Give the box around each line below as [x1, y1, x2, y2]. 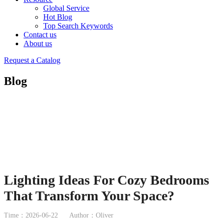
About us [24, 39, 52, 48]
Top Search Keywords [43, 22, 113, 30]
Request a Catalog [4, 56, 60, 64]
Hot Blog [43, 13, 72, 21]
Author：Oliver [69, 211, 113, 219]
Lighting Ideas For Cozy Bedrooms [4, 172, 209, 188]
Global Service [43, 4, 89, 12]
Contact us [24, 30, 56, 39]
